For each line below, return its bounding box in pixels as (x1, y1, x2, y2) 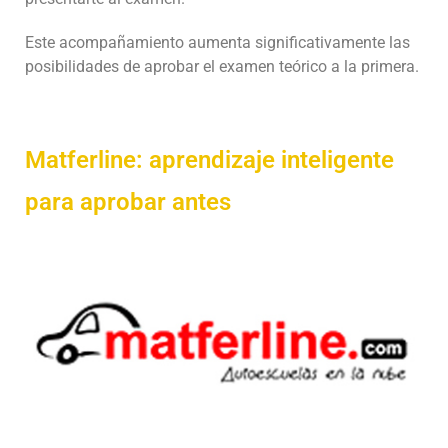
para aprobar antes (25, 187, 231, 216)
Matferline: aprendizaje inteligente (25, 145, 394, 174)
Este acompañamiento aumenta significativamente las (25, 32, 410, 52)
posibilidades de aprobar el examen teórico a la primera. (25, 56, 419, 76)
